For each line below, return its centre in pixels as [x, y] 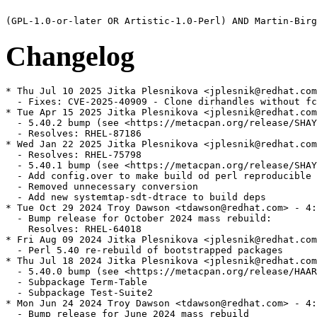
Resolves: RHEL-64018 [74, 229]
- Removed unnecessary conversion [102, 187]
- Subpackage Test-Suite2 [79, 293]
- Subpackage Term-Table [76, 282]
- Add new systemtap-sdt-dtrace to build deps [136, 197]
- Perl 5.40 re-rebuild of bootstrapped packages [144, 250]
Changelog [70, 56]
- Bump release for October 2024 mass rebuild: [139, 219]
